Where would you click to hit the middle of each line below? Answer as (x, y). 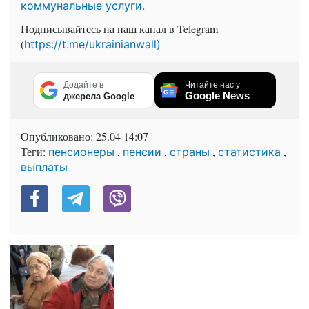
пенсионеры (81, 151)
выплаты (44, 167)
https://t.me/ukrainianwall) (92, 44)
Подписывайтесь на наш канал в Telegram (119, 28)
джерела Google (99, 96)
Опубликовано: (58, 136)
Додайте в (83, 84)
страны (190, 151)
